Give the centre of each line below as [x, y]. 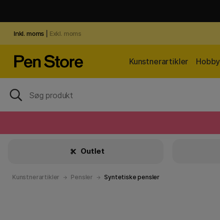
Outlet [92, 151]
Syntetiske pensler [132, 177]
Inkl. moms [29, 33]
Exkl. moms [65, 33]
